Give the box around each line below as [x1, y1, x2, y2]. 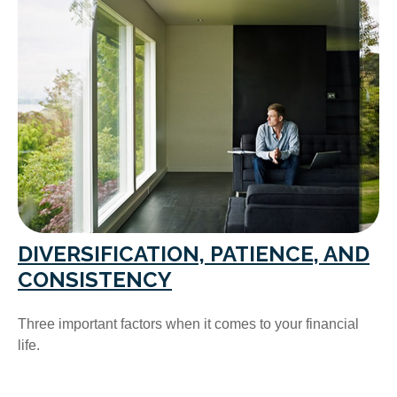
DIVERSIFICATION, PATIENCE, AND [18, 240, 370, 267]
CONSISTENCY [18, 266, 172, 292]
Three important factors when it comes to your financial [18, 315, 359, 331]
